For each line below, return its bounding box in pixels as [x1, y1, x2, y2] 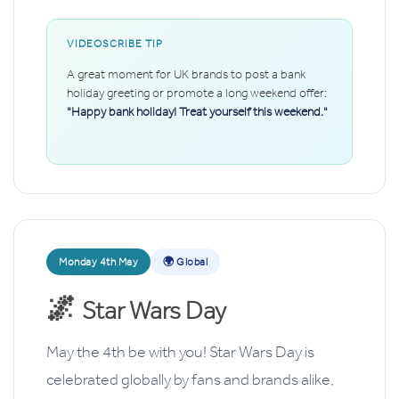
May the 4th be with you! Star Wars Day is [46, 342, 314, 362]
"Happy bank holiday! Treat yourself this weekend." [67, 104, 328, 120]
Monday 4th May [59, 255, 138, 270]
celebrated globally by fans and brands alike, [46, 370, 334, 390]
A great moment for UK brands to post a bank [67, 67, 305, 83]
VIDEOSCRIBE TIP [67, 37, 163, 52]
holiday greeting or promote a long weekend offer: [67, 85, 327, 102]
